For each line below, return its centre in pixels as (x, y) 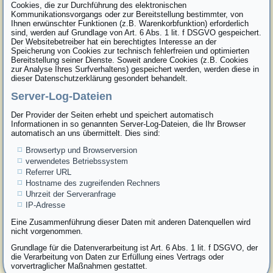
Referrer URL (49, 172)
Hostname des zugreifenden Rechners (93, 183)
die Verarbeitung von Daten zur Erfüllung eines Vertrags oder (118, 257)
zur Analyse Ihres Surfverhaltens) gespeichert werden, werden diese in (135, 69)
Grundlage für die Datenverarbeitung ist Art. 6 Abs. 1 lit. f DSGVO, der (135, 247)
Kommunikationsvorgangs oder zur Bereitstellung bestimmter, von (127, 14)
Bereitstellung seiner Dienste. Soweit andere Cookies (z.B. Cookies (130, 60)
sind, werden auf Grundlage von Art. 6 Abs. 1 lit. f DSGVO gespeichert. (136, 32)
